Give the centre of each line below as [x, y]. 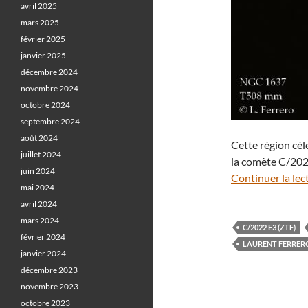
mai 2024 [37, 187]
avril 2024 [39, 204]
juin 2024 [38, 171]
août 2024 [39, 138]
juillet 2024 [41, 154]
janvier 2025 [43, 55]
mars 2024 [40, 220]
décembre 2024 [49, 72]
